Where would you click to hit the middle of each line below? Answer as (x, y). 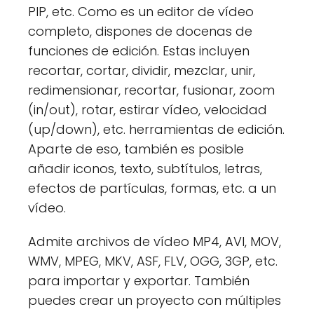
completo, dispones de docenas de (140, 32)
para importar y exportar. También (139, 281)
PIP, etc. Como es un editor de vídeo (141, 12)
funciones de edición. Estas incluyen (139, 51)
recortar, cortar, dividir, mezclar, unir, (142, 71)
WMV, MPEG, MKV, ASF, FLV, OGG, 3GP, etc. (153, 261)
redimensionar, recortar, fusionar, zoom (151, 90)
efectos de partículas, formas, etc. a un (152, 189)
